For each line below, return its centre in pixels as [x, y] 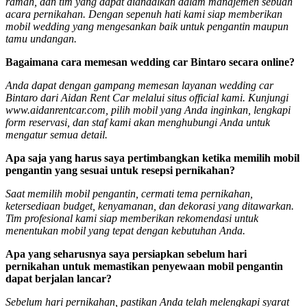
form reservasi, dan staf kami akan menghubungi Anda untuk [138, 122]
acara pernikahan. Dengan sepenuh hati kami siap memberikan [144, 14]
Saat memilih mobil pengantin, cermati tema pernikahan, [129, 193]
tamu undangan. [41, 38]
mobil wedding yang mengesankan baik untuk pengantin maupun [147, 26]
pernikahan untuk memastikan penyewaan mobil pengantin [144, 266]
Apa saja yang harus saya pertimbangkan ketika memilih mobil [152, 158]
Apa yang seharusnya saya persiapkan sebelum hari [126, 254]
